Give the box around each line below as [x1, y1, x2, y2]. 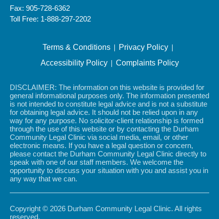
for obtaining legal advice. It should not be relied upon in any [10, 108, 198, 117]
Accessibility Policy [40, 59, 108, 67]
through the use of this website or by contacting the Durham [10, 125, 199, 133]
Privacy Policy [119, 43, 168, 52]
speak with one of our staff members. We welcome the [10, 158, 183, 167]
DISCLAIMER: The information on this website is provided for [10, 83, 204, 92]
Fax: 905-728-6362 [10, 4, 70, 13]
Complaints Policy [115, 59, 179, 67]
